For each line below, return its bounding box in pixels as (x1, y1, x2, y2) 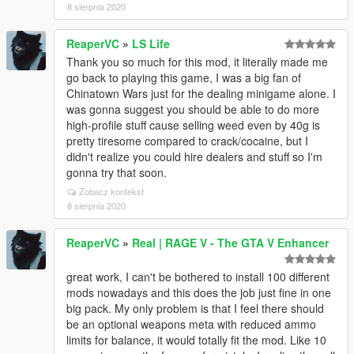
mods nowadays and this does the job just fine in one (66, 284, 331, 300)
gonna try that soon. (66, 164, 167, 180)
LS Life (132, 36, 170, 51)
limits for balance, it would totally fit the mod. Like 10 (66, 332, 326, 348)
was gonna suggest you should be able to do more (66, 101, 319, 117)
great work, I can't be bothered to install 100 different (66, 269, 330, 284)
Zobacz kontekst (79, 185, 144, 198)
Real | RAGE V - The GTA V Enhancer (132, 235, 329, 250)
